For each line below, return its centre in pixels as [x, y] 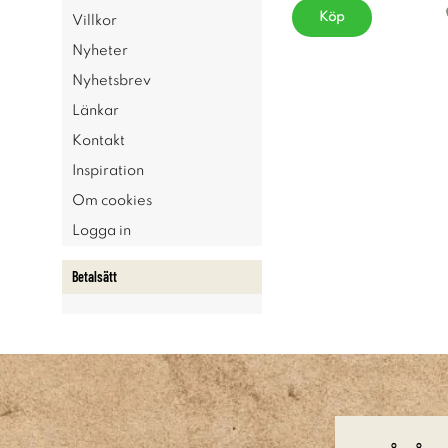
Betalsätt [94, 276]
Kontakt [98, 141]
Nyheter [100, 51]
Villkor [94, 21]
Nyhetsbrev [111, 81]
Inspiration [108, 171]
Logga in [101, 231]
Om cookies [112, 201]
